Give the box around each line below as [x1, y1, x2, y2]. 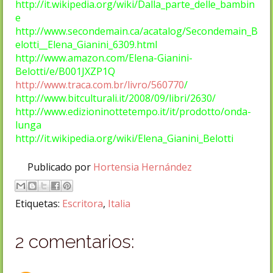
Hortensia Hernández [93, 160, 192, 174]
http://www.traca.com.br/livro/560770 [15, 77, 184, 91]
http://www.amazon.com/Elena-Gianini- [15, 51, 193, 65]
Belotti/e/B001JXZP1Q [15, 64, 115, 78]
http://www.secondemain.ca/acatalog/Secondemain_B [15, 24, 258, 38]
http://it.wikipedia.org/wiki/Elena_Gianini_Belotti [15, 131, 233, 145]
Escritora [62, 196, 103, 210]
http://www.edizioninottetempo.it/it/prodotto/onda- [15, 104, 251, 118]
